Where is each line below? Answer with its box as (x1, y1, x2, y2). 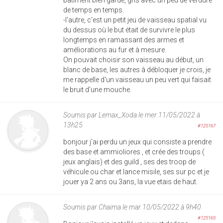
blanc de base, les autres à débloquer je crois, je (63, 65, 211, 74)
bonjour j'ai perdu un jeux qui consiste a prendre (63, 137, 212, 146)
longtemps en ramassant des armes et (63, 35, 184, 44)
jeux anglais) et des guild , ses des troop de (63, 157, 196, 166)
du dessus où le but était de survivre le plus (63, 25, 195, 34)
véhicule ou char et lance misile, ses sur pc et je (63, 167, 209, 176)
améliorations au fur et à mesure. (63, 45, 166, 54)
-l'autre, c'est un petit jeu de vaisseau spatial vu (63, 15, 207, 24)
